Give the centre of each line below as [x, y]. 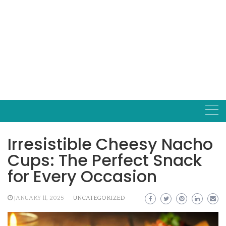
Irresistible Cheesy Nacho [110, 144]
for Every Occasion [82, 176]
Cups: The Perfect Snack [105, 160]
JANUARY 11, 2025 [39, 198]
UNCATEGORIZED [99, 198]
